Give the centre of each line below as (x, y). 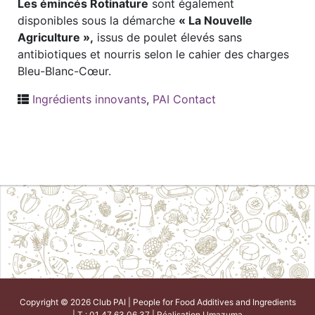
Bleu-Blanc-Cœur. (64, 71)
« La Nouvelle (216, 20)
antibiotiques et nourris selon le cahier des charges (153, 54)
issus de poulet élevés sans (168, 37)
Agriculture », (56, 37)
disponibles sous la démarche (98, 20)
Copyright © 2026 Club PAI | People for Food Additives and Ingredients (157, 302)
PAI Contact (184, 99)
